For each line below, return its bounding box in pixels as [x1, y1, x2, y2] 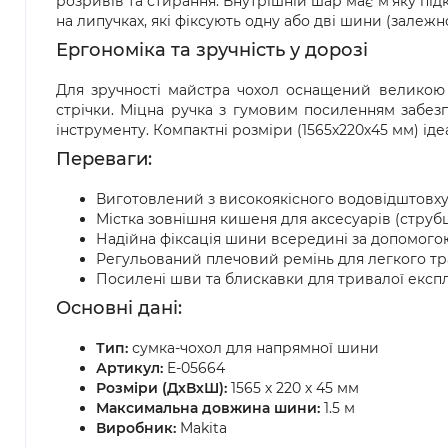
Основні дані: [56, 297, 182, 319]
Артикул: [96, 359, 163, 377]
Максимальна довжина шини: [96, 399, 320, 417]
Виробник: [96, 419, 176, 437]
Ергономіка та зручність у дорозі [56, 39, 368, 61]
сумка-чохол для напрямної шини [128, 339, 379, 357]
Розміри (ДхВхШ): [96, 379, 227, 397]
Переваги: [56, 148, 152, 170]
